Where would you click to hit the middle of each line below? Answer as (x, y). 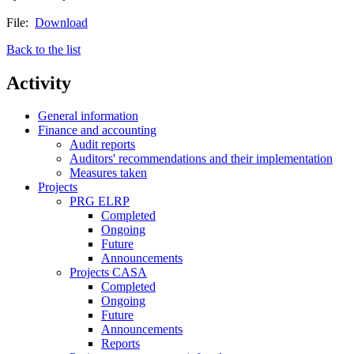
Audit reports (102, 145)
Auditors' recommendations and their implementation (201, 159)
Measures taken (108, 173)
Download (61, 22)
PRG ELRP (100, 201)
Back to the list (43, 49)
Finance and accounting (97, 130)
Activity (39, 83)
